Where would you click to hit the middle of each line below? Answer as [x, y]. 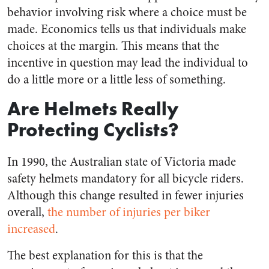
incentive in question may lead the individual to [128, 63]
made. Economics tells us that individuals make [127, 29]
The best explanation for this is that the [105, 255]
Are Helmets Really [93, 108]
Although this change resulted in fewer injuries [125, 195]
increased [31, 229]
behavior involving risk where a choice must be [127, 12]
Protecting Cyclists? [95, 129]
